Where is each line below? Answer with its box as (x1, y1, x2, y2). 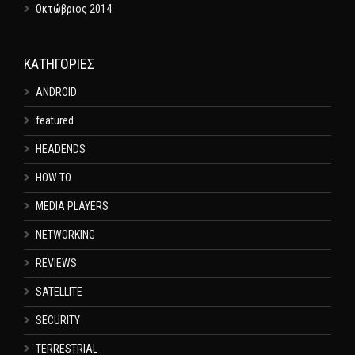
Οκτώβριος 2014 (36, 2, 112, 15)
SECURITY (36, 314, 80, 326)
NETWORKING (36, 228, 95, 241)
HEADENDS (36, 143, 86, 155)
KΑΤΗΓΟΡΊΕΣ (24, 55, 94, 72)
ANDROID (36, 86, 77, 98)
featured (36, 114, 74, 127)
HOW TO (36, 171, 71, 184)
